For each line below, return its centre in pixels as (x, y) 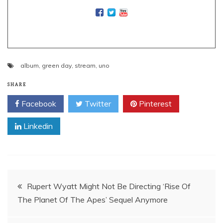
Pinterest (154, 104)
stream (85, 65)
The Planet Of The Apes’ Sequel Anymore (93, 200)
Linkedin (37, 126)
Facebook (38, 104)
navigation (41, 209)
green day (57, 65)
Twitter (97, 104)
